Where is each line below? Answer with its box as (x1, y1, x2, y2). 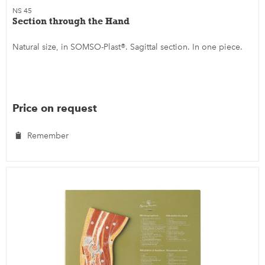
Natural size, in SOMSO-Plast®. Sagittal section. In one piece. (12, 42, 243, 53)
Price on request (12, 102, 98, 115)
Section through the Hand (12, 15, 130, 27)
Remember (27, 131, 69, 141)
